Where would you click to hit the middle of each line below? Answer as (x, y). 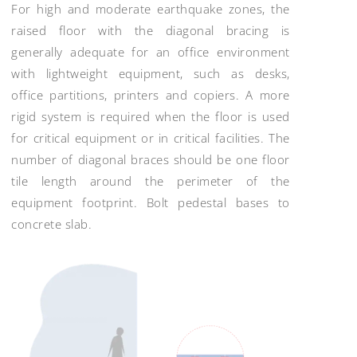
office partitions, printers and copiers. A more (151, 95)
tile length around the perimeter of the (151, 181)
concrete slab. (52, 224)
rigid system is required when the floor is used (151, 117)
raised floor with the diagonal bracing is (151, 31)
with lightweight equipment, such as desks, (151, 74)
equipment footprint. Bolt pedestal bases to (151, 203)
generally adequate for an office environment (151, 52)
